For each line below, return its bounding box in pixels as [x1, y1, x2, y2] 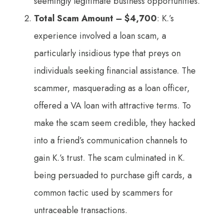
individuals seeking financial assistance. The [34, 64, 196, 77]
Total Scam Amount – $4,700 [34, 12, 157, 25]
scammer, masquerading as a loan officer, [34, 81, 190, 94]
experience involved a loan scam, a [34, 29, 166, 42]
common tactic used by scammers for [34, 186, 173, 199]
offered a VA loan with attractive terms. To [34, 99, 191, 112]
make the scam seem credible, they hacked [34, 116, 195, 129]
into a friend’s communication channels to [34, 134, 187, 147]
